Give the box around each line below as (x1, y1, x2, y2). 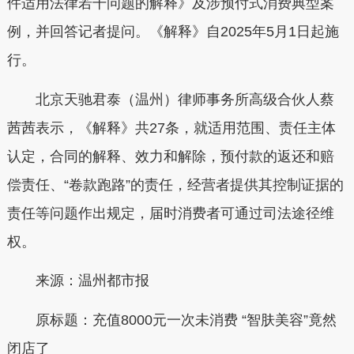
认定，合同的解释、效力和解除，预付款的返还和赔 (6, 148, 334, 164)
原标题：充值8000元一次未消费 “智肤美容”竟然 (6, 311, 337, 328)
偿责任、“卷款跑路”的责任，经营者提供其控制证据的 (6, 176, 344, 193)
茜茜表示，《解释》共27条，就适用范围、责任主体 (6, 119, 336, 136)
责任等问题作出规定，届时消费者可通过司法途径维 (6, 205, 334, 221)
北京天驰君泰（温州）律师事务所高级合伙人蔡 (6, 91, 334, 107)
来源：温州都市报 (6, 273, 149, 289)
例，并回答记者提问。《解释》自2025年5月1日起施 (6, 24, 339, 40)
